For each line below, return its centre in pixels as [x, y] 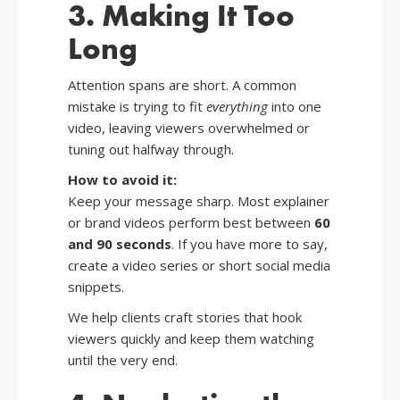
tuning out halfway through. [151, 150]
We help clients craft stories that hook [185, 317]
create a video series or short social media [199, 266]
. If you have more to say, [250, 244]
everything [237, 107]
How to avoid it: [122, 180]
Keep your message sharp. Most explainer [199, 201]
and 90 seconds [120, 244]
